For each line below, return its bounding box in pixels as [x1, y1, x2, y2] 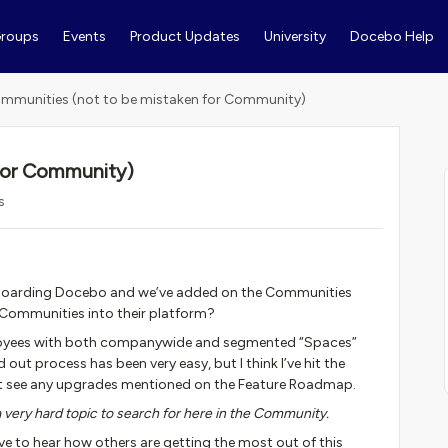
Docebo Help [349, 28, 434, 45]
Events [62, 28, 106, 45]
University [263, 28, 326, 45]
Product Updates [129, 28, 240, 45]
